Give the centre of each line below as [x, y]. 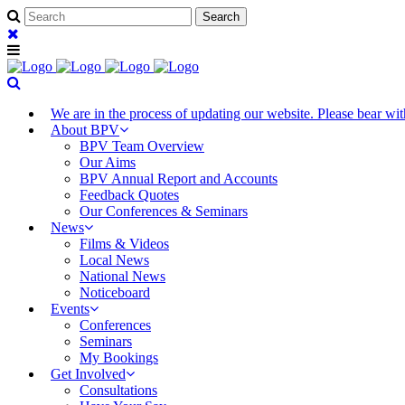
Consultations [118, 390]
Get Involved [88, 374]
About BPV [85, 130]
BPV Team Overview [142, 146]
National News [122, 276]
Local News [114, 260]
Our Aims [108, 162]
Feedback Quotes [129, 195]
